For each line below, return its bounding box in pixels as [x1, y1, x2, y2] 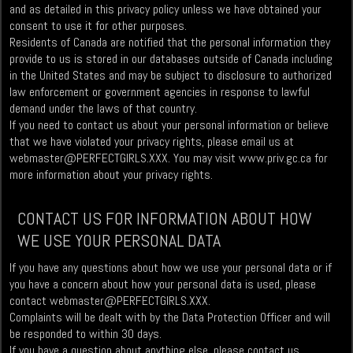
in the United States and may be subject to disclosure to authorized [9, 67, 333, 84]
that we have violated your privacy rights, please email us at [9, 133, 295, 150]
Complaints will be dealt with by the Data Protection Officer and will [9, 309, 331, 326]
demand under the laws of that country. [9, 100, 198, 117]
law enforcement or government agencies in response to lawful [9, 84, 310, 101]
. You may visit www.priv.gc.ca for [168, 150, 329, 167]
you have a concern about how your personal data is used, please [9, 276, 317, 293]
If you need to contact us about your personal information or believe [9, 117, 329, 134]
